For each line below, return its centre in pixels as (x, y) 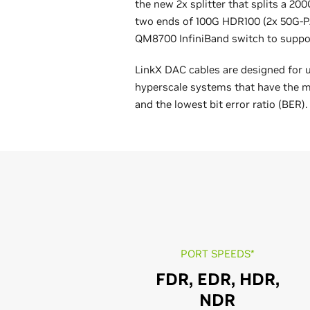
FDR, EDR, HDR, (217, 279)
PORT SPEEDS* (217, 254)
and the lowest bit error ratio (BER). (221, 104)
